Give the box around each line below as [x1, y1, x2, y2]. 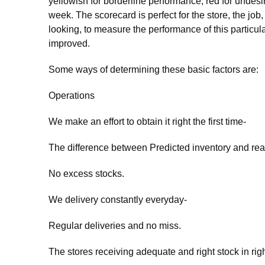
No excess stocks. [49, 169, 124, 179]
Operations [49, 91, 95, 101]
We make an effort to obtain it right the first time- [49, 117, 246, 127]
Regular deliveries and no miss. [49, 221, 181, 231]
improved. [49, 38, 90, 49]
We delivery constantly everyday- [49, 195, 187, 205]
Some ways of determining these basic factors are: [49, 64, 258, 75]
